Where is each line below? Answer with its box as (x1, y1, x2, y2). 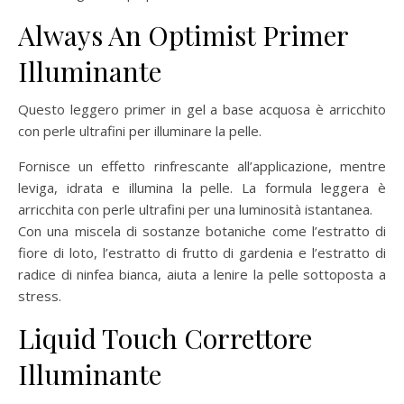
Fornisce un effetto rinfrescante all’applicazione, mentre (18, 156, 386, 175)
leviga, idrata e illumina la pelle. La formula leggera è (18, 178, 386, 197)
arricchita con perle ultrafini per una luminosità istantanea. (18, 199, 372, 218)
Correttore (184, 319, 312, 356)
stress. (18, 286, 61, 305)
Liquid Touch (18, 319, 184, 356)
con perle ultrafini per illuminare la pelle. (18, 121, 262, 140)
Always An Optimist (18, 16, 262, 53)
